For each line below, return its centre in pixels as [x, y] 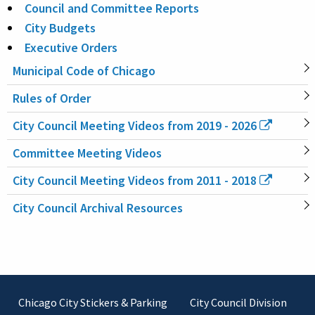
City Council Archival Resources [98, 207]
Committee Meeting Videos [87, 153]
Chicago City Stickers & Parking [93, 302]
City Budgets [60, 27]
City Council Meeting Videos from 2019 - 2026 [135, 125]
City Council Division [238, 302]
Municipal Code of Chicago [84, 70]
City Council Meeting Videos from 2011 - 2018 [135, 180]
